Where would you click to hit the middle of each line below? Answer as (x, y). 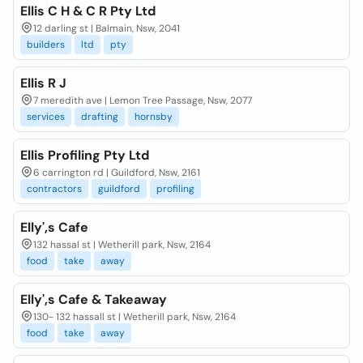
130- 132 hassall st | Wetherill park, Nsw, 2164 (135, 317)
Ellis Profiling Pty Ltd (85, 155)
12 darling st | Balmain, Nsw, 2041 (107, 28)
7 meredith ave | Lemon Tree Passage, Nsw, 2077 (143, 100)
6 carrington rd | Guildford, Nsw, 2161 (117, 173)
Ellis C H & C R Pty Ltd (88, 11)
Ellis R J (43, 83)
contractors (54, 189)
